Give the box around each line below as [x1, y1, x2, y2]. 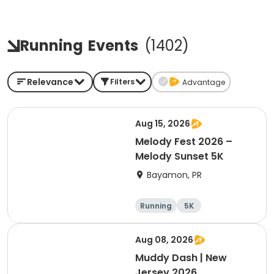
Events [88, 35, 138, 56]
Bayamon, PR [147, 169, 202, 181]
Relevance [27, 76, 73, 88]
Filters [110, 76, 135, 87]
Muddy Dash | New [135, 251, 227, 265]
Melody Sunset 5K [135, 149, 224, 163]
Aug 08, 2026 [135, 234, 193, 246]
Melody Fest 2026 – [135, 135, 232, 149]
